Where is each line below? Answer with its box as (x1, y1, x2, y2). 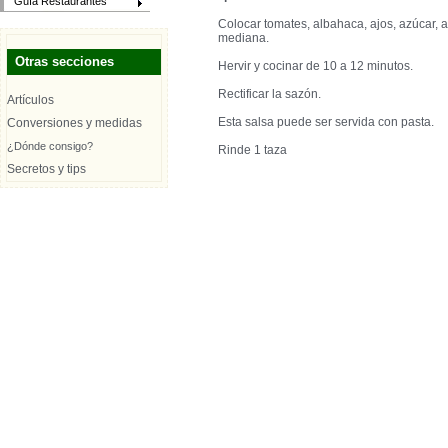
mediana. (218, 31, 269, 45)
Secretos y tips (7, 162, 86, 176)
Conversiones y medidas (7, 116, 142, 130)
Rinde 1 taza (218, 143, 287, 157)
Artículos (7, 93, 54, 107)
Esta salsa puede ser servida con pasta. (218, 115, 434, 129)
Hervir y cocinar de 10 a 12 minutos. (218, 59, 413, 73)
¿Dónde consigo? (7, 140, 93, 152)
